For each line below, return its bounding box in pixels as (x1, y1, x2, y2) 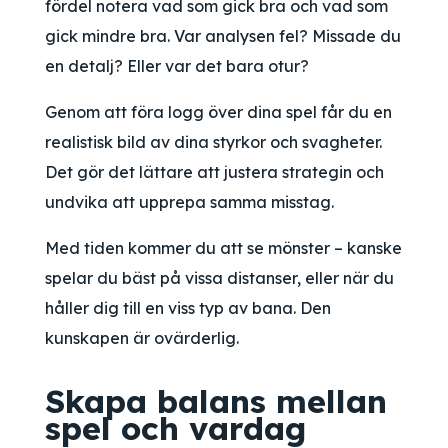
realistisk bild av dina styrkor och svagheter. (45, 132, 382, 152)
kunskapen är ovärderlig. (45, 328, 239, 348)
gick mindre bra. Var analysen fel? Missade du (45, 26, 401, 46)
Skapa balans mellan (45, 381, 387, 421)
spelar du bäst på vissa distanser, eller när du (45, 268, 394, 288)
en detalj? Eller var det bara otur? (45, 56, 309, 76)
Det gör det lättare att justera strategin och (45, 162, 384, 182)
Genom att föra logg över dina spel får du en (45, 102, 392, 122)
